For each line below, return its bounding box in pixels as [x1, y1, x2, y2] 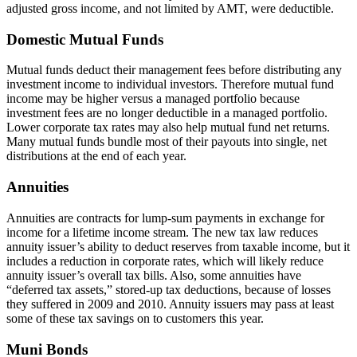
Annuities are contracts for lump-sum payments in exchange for [6, 210, 324, 225]
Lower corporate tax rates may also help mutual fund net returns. [6, 120, 330, 135]
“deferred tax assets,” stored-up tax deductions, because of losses [6, 282, 331, 296]
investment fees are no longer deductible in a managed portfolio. [6, 106, 328, 120]
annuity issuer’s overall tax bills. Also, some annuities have [6, 268, 301, 282]
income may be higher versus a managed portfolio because [6, 92, 300, 106]
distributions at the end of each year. [6, 149, 186, 163]
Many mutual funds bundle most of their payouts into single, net [6, 135, 327, 149]
